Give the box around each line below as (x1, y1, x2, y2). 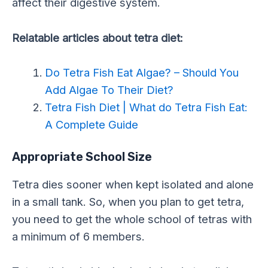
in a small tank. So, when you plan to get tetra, (12, 195, 244, 209)
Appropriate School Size (12, 150, 152, 165)
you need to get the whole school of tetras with (12, 212, 252, 226)
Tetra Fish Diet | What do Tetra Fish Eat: (44, 100, 248, 114)
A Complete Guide (44, 117, 138, 131)
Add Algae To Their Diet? (44, 83, 173, 96)
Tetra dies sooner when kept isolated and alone (12, 178, 254, 191)
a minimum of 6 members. (12, 230, 145, 243)
